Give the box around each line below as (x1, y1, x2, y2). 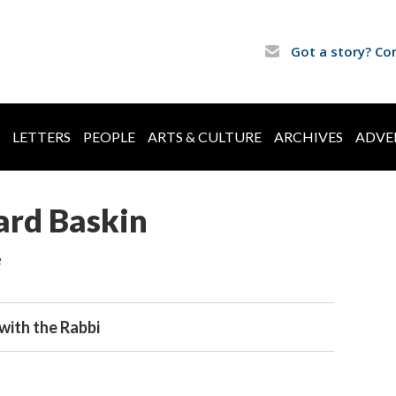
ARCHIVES (274, 128, 343, 146)
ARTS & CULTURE (148, 128, 262, 146)
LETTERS (12, 128, 71, 146)
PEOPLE (83, 128, 135, 146)
